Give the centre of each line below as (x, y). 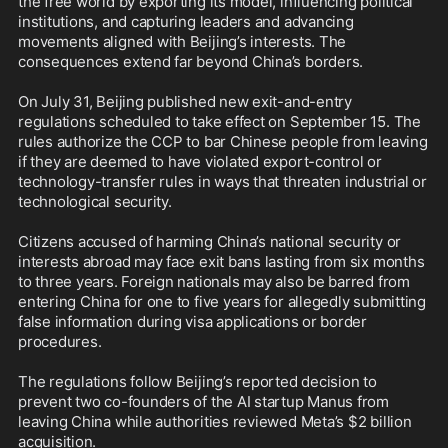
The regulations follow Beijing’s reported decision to (197, 382)
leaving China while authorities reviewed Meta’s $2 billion (215, 422)
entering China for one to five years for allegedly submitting (222, 302)
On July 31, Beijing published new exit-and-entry (185, 102)
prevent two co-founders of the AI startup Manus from (204, 402)
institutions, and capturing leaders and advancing (186, 22)
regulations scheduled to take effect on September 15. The (219, 122)
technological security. (97, 202)
